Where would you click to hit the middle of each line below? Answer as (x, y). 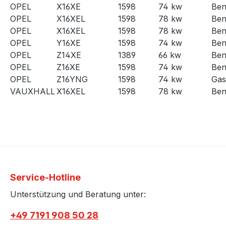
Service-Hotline (45, 177)
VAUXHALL (33, 91)
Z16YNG (72, 79)
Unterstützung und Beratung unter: (78, 194)
